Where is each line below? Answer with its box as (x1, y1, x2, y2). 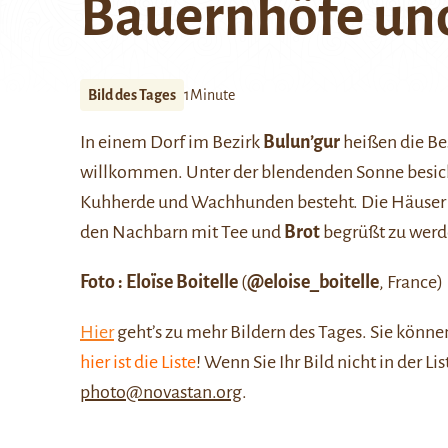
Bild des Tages (88, 87, 176, 103)
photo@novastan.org (80, 382, 242, 402)
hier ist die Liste (80, 352, 196, 372)
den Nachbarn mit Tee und (80, 222, 284, 242)
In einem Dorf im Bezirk (80, 132, 263, 152)
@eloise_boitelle (247, 272, 379, 292)
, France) (379, 272, 443, 292)
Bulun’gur (263, 132, 340, 152)
